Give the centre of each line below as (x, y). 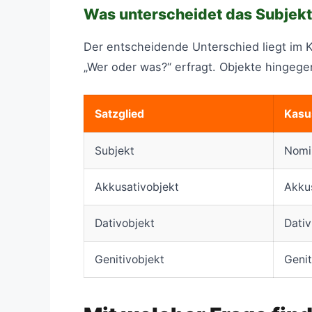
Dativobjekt (125, 223)
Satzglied (119, 114)
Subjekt (115, 150)
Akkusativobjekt (137, 187)
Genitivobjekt (130, 259)
